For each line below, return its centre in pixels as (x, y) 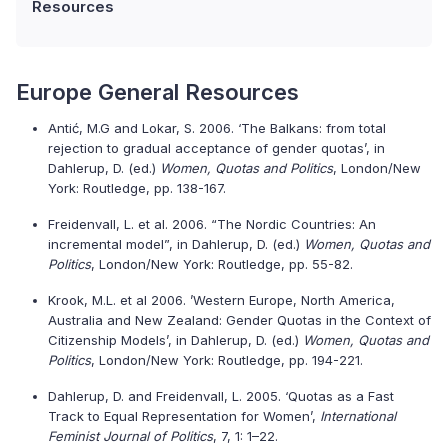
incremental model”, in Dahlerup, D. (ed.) (176, 244)
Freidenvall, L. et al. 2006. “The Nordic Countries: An (212, 224)
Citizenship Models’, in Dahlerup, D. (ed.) (175, 340)
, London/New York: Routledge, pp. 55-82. (222, 264)
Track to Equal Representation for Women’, (184, 416)
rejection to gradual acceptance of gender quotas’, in (216, 148)
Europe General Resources (157, 92)
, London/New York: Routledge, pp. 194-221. (227, 360)
